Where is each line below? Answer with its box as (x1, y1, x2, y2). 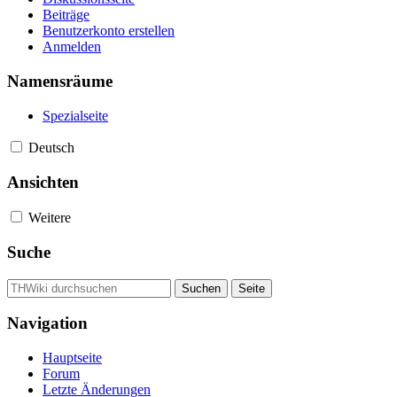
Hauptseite (43, 350, 102, 366)
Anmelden (43, 39, 101, 55)
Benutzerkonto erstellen (43, 23, 175, 39)
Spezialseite (43, 107, 108, 123)
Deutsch (28, 139, 74, 155)
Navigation (7, 314, 88, 333)
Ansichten (7, 172, 79, 191)
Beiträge (43, 7, 90, 23)
